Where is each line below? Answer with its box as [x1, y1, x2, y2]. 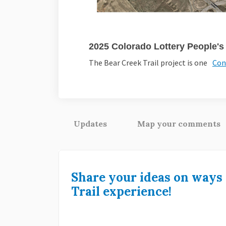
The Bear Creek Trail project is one [88, 58, 207, 68]
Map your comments [137, 119, 220, 129]
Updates [73, 119, 107, 129]
